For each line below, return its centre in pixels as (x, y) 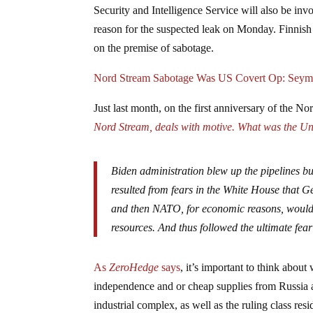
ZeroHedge (134, 268)
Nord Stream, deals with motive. (166, 127)
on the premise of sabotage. (154, 48)
